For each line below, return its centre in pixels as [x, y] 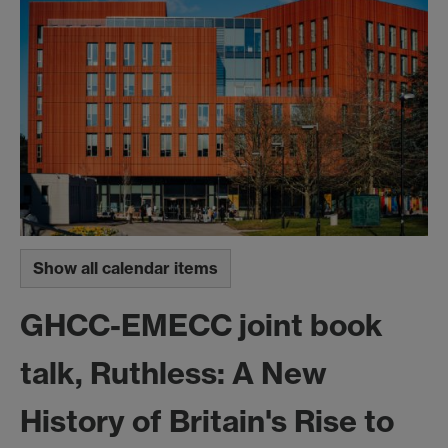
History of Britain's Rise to [207, 421]
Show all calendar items [125, 268]
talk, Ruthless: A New [173, 373]
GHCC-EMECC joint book [201, 325]
